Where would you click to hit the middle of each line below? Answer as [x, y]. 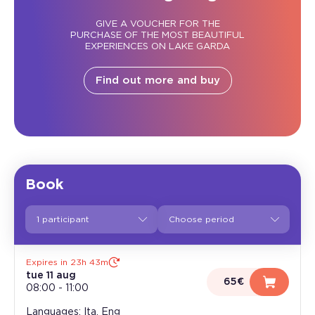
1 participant [63, 219]
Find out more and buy [157, 81]
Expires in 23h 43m [67, 262]
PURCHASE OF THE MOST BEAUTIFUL [157, 36]
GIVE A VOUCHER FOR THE [157, 24]
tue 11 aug [51, 276]
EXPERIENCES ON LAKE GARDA [157, 47]
